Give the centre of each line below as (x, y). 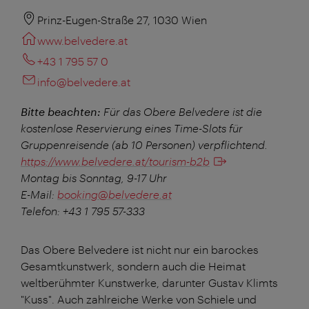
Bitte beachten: (61, 111)
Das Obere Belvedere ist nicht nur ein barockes (140, 249)
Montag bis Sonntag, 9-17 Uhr (94, 177)
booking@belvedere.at (114, 194)
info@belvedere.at (84, 81)
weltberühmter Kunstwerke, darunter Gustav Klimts (149, 282)
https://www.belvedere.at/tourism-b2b (115, 161)
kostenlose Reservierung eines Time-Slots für (132, 128)
